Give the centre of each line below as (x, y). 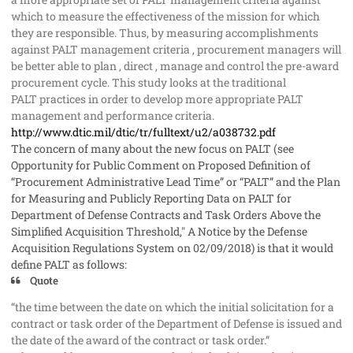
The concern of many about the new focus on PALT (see (152, 148)
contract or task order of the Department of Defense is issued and (176, 324)
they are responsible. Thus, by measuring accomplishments (165, 32)
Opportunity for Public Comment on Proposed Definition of (161, 165)
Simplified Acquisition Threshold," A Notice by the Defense (159, 231)
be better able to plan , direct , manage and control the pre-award (175, 65)
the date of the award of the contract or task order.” (140, 340)
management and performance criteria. (113, 115)
